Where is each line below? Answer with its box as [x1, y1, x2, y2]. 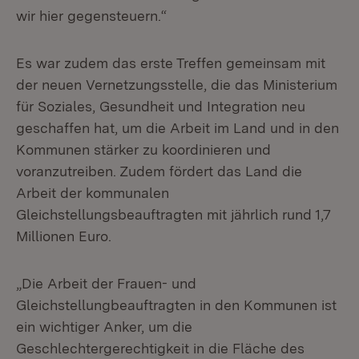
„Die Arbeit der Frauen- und [16, 275, 196, 292]
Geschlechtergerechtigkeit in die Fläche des [16, 340, 305, 357]
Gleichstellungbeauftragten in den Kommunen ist [16, 296, 337, 313]
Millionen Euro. [16, 228, 111, 244]
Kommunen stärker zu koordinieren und [16, 141, 271, 158]
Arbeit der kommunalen [16, 184, 169, 201]
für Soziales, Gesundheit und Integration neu [16, 98, 305, 115]
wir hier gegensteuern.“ [16, 7, 167, 24]
